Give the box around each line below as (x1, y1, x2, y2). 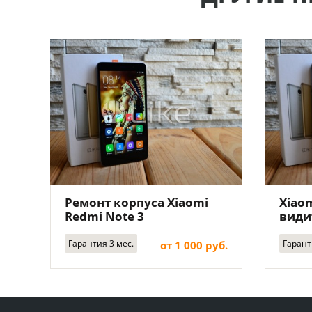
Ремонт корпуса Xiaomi (65, 194, 208, 210)
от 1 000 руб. (160, 238, 228, 252)
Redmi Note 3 (65, 208, 144, 224)
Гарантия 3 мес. (68, 237, 134, 249)
